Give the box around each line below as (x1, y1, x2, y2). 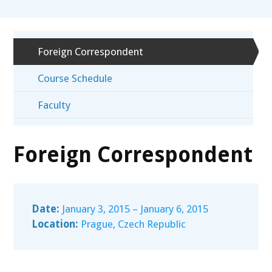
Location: (32, 218, 79, 231)
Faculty (37, 99, 70, 112)
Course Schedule (37, 72, 112, 85)
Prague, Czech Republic (78, 218, 186, 231)
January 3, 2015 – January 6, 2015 (59, 203, 209, 216)
